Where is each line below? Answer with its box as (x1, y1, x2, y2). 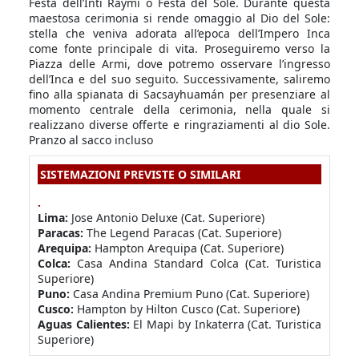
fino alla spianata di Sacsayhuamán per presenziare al (29, 87, 330, 102)
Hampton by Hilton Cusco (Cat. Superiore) (74, 301, 300, 317)
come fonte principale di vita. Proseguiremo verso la (29, 41, 330, 56)
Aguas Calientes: (38, 317, 130, 333)
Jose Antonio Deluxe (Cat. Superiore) (68, 210, 264, 226)
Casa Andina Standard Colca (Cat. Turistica (71, 256, 321, 272)
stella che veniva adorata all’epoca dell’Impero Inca (29, 26, 330, 41)
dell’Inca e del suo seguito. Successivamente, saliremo (29, 71, 330, 87)
